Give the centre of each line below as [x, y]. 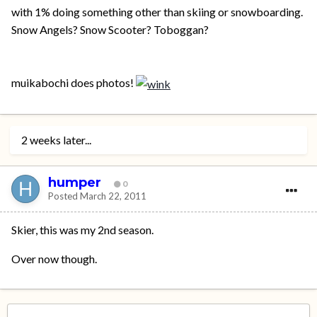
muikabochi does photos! [74, 82]
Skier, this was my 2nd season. [82, 230]
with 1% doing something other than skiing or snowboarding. [157, 12]
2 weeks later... [56, 140]
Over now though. [54, 259]
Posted [64, 196]
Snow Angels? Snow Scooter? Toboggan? [110, 29]
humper [75, 182]
